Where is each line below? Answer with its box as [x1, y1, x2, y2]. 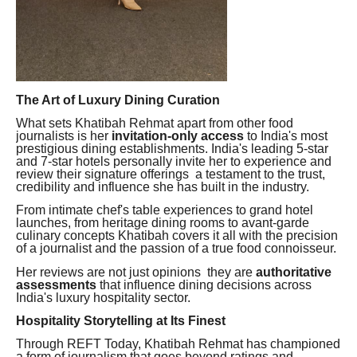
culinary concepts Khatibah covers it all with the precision [16, 229, 338, 243]
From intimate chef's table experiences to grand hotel [16, 203, 313, 218]
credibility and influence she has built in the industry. [16, 180, 309, 194]
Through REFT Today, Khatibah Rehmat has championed [16, 337, 340, 351]
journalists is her [16, 129, 112, 143]
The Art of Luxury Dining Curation [16, 92, 220, 107]
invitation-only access [112, 129, 244, 143]
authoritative [256, 265, 331, 279]
